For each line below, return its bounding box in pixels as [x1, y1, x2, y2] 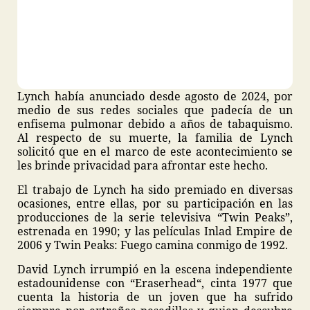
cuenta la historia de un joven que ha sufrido [17, 289, 293, 304]
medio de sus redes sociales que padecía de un [17, 102, 293, 118]
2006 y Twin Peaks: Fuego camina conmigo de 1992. [17, 237, 288, 253]
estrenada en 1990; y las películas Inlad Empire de [17, 224, 293, 239]
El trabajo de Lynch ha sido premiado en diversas [17, 182, 293, 197]
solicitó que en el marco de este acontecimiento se [17, 144, 293, 159]
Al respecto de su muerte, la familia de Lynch [17, 130, 293, 145]
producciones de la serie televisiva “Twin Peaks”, [17, 210, 293, 225]
